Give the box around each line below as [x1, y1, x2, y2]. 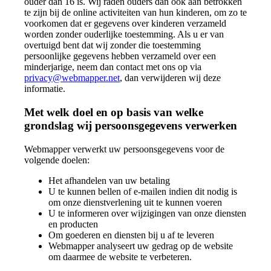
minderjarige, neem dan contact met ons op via [24, 62, 201, 73]
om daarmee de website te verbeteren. [48, 251, 192, 262]
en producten [48, 218, 98, 229]
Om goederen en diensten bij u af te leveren [48, 229, 214, 240]
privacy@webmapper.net [24, 73, 120, 83]
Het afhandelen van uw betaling [48, 175, 170, 186]
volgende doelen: [24, 154, 90, 165]
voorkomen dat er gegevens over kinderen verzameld [24, 18, 226, 29]
